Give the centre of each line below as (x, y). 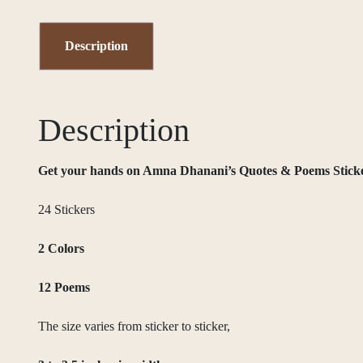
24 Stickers (66, 209)
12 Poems (64, 287)
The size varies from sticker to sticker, (134, 326)
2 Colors (61, 248)
